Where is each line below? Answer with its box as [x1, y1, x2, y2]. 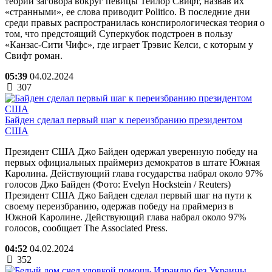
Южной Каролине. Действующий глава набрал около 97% [5, 211, 246, 222]
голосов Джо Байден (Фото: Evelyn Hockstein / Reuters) [5, 178, 231, 189]
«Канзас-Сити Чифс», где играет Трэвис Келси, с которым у [5, 39, 253, 50]
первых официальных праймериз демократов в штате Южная [5, 157, 260, 168]
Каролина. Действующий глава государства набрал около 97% [5, 168, 263, 178]
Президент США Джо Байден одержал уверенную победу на [5, 146, 257, 157]
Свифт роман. [5, 50, 63, 61]
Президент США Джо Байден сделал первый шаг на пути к [5, 189, 252, 200]
